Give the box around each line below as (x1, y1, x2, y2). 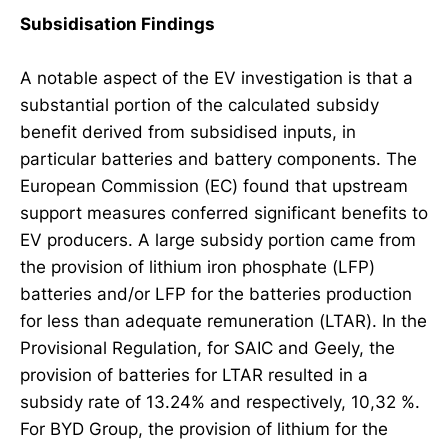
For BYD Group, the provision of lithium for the (20, 419, 388, 440)
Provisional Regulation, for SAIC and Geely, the (20, 338, 395, 359)
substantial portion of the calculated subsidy (20, 95, 379, 116)
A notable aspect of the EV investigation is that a (20, 68, 413, 89)
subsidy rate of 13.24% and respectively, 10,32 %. (20, 392, 420, 413)
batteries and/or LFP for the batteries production (20, 284, 412, 305)
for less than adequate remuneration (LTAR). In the (20, 311, 427, 332)
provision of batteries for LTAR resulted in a (20, 365, 368, 386)
